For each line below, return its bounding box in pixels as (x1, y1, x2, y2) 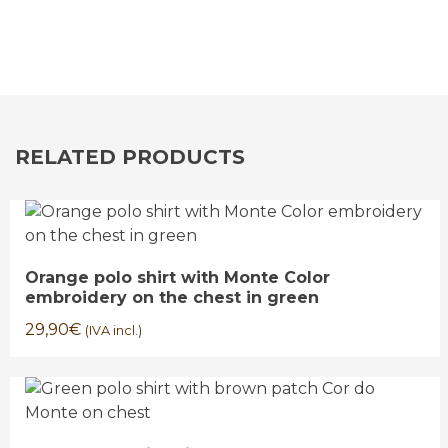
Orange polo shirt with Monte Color (25, 268, 330, 287)
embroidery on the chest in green (25, 288, 319, 307)
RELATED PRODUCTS (15, 145, 245, 169)
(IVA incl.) (85, 323, 142, 338)
